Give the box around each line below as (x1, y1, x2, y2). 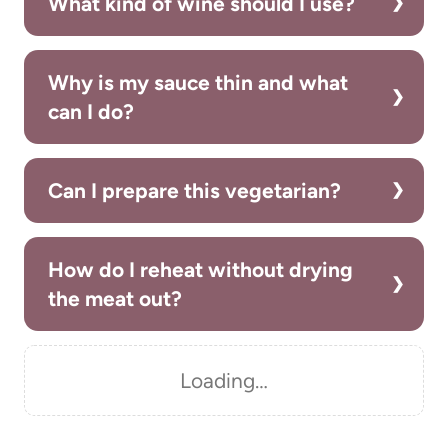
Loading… (180, 367, 268, 393)
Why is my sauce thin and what (48, 69, 348, 95)
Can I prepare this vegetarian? (48, 177, 341, 203)
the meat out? (48, 285, 182, 311)
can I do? (48, 98, 134, 124)
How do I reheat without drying (48, 256, 353, 282)
